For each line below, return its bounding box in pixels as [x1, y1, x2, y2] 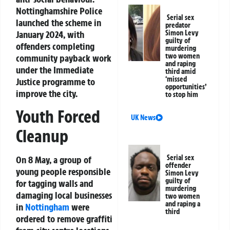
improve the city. [16, 87, 78, 100]
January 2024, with [16, 28, 84, 41]
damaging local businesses [16, 189, 112, 202]
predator [165, 20, 191, 30]
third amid [165, 66, 196, 76]
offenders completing [16, 40, 94, 52]
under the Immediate [16, 63, 93, 76]
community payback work [16, 51, 111, 64]
